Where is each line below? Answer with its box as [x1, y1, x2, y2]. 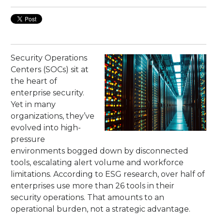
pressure [11, 135, 46, 144]
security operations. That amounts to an [11, 193, 165, 202]
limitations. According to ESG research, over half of [11, 170, 205, 179]
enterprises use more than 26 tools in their [11, 181, 175, 191]
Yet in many [11, 100, 56, 109]
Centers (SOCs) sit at [11, 65, 89, 75]
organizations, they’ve [11, 111, 95, 121]
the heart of [11, 77, 58, 86]
